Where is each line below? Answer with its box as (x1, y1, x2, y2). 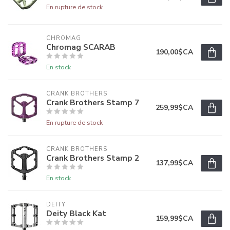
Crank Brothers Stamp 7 (46, 97, 139, 108)
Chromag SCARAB (46, 42, 116, 53)
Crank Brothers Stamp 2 (46, 152, 139, 164)
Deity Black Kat (46, 208, 106, 219)
